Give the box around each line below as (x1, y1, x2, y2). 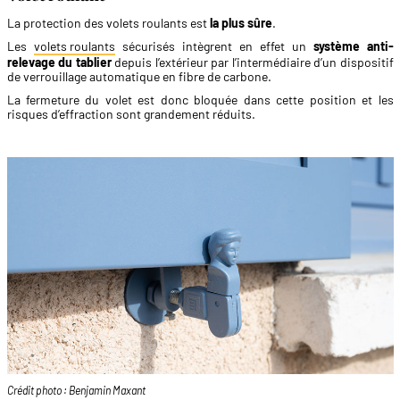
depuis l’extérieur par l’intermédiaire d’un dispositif (111, 54, 394, 70)
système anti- (312, 37, 394, 54)
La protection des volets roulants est (6, 14, 210, 30)
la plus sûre (209, 14, 272, 30)
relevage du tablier (6, 54, 112, 70)
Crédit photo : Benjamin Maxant (6, 384, 146, 397)
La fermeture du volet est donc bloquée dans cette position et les (6, 91, 394, 107)
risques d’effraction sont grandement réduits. (6, 105, 255, 121)
